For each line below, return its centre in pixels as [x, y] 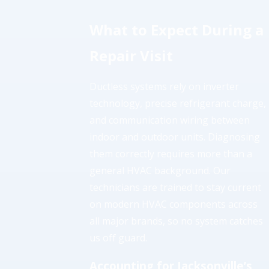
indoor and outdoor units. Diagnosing [175, 137]
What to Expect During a [177, 30]
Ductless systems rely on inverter [165, 87]
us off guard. [119, 238]
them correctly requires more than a [171, 154]
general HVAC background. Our [160, 171]
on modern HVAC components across [174, 204]
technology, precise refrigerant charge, [178, 104]
